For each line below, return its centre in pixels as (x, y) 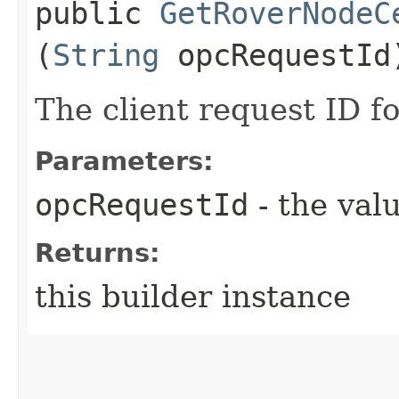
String (106, 55)
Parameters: (124, 161)
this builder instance (193, 296)
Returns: (98, 252)
